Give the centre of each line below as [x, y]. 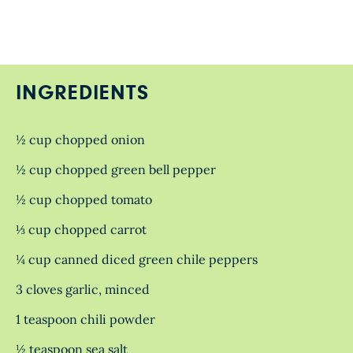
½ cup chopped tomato [84, 199]
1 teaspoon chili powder [85, 319]
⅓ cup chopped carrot [81, 229]
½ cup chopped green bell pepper [116, 169]
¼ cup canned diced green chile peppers [137, 259]
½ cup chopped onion [80, 139]
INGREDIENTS [82, 93]
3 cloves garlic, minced [83, 289]
